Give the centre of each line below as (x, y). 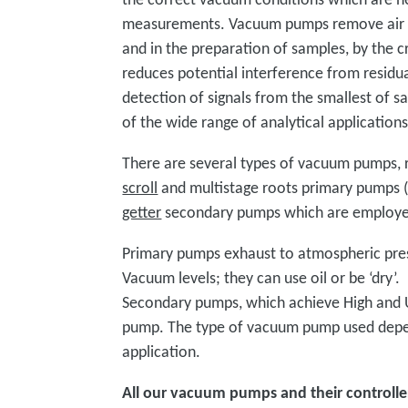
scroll (140, 188)
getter (142, 212)
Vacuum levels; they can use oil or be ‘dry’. (261, 278)
